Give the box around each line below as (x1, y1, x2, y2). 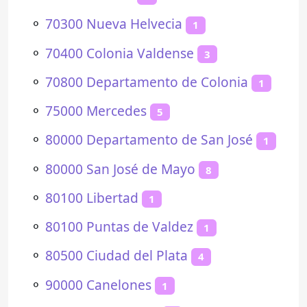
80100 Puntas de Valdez (45, 217, 193, 236)
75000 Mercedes (45, 101, 147, 120)
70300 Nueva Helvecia (45, 14, 182, 34)
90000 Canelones (45, 275, 151, 294)
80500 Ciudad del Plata (45, 246, 188, 265)
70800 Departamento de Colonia (45, 72, 248, 91)
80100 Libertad (45, 188, 138, 207)
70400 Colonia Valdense (45, 43, 194, 62)
